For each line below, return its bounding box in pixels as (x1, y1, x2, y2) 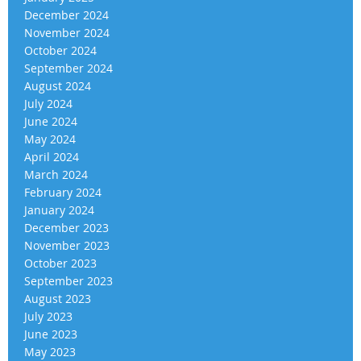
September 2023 (24, 272, 113, 288)
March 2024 (24, 166, 88, 182)
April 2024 (24, 148, 79, 164)
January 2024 (24, 201, 94, 218)
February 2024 (24, 184, 102, 200)
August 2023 (24, 290, 91, 306)
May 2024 (24, 131, 76, 147)
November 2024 (24, 24, 110, 40)
